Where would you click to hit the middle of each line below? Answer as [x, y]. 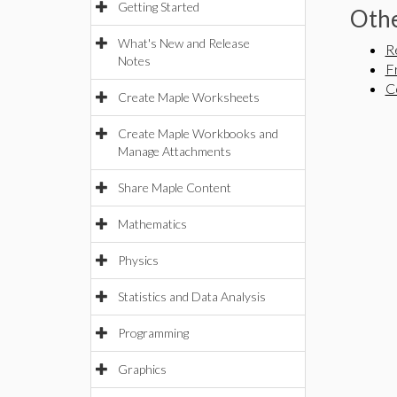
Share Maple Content [175, 187]
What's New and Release [184, 43]
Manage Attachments [175, 151]
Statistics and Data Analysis [192, 296]
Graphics [142, 369]
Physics [138, 260]
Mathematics [152, 224]
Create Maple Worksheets [189, 97]
